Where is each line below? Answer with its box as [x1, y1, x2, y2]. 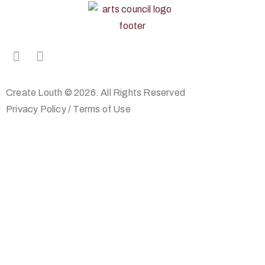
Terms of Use [73, 104, 131, 114]
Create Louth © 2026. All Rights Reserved [6, 87, 185, 98]
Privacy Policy [6, 104, 68, 114]
